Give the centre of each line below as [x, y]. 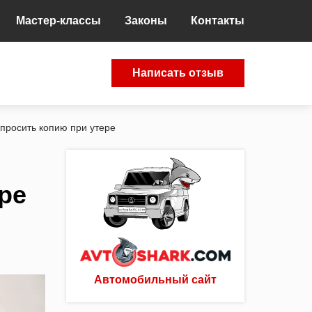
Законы [146, 21]
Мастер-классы [58, 21]
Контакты [218, 21]
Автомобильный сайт [155, 280]
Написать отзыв [178, 73]
